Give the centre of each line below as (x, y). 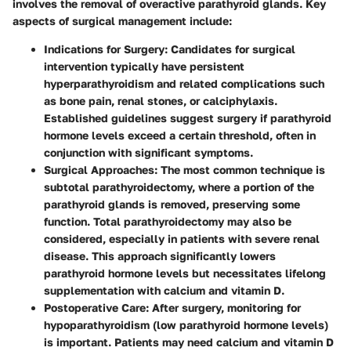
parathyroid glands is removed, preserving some (172, 204)
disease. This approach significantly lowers (160, 256)
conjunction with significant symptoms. (148, 153)
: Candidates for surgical (230, 49)
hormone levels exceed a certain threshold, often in (180, 136)
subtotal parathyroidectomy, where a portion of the (179, 187)
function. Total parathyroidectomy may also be (168, 222)
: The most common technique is (240, 170)
